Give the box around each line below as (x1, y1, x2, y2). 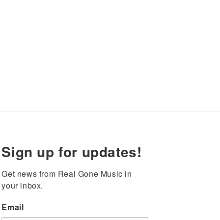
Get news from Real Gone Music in (1, 168, 132, 179)
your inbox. (1, 180, 43, 191)
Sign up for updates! (1, 141, 142, 162)
